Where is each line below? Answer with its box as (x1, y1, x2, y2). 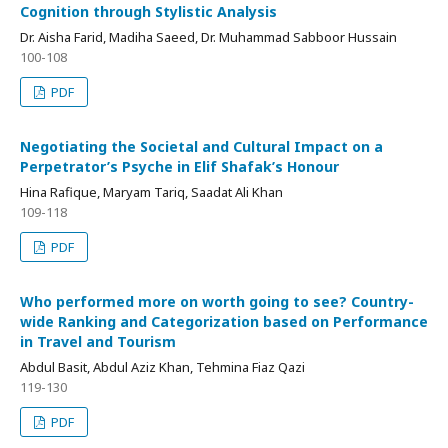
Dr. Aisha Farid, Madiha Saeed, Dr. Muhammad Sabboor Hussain (20, 27, 397, 46)
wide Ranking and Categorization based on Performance (20, 311, 428, 331)
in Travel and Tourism (20, 331, 176, 351)
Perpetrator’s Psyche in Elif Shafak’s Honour (20, 156, 339, 176)
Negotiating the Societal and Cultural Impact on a (20, 136, 383, 156)
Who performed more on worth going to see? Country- (20, 291, 414, 311)
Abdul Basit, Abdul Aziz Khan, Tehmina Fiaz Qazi (20, 357, 305, 376)
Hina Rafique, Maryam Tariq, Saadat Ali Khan (20, 182, 283, 201)
